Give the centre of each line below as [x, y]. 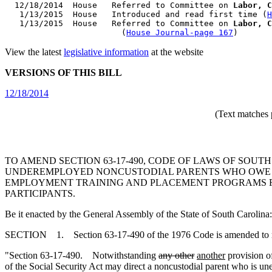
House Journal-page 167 [180, 32]
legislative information [106, 52]
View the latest [34, 52]
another [211, 256]
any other [176, 256]
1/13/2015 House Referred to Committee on [119, 23]
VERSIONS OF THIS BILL [63, 73]
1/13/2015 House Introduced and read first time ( [136, 14]
